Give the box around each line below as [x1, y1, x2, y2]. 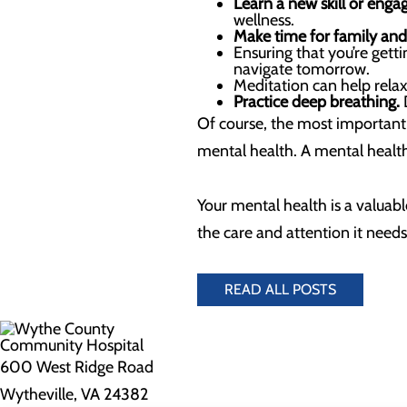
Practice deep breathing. [233, 92, 400, 112]
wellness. [233, 10, 294, 30]
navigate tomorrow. [233, 59, 370, 79]
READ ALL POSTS [224, 281, 336, 298]
